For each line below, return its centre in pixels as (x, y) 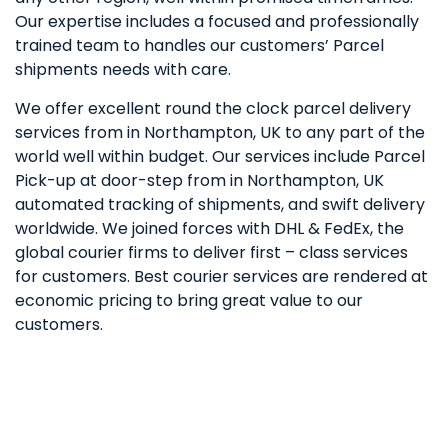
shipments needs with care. (123, 69)
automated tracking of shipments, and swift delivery (220, 204)
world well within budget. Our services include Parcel (220, 156)
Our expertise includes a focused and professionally (217, 21)
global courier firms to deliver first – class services (211, 252)
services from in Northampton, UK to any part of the (220, 132)
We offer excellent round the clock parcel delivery (213, 108)
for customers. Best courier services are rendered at (221, 276)
